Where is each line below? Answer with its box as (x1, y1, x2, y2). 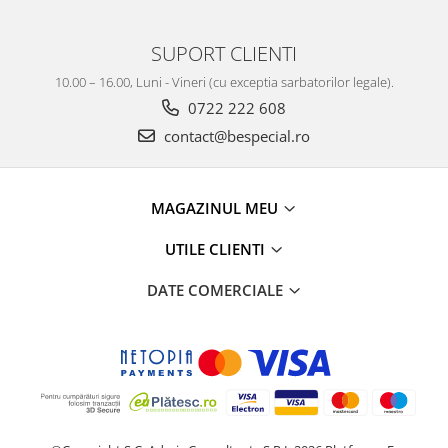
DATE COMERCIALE (146, 280, 287, 300)
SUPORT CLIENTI (151, 39, 297, 67)
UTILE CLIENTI (164, 239, 269, 259)
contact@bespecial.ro (160, 126, 310, 146)
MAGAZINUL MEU (151, 198, 282, 218)
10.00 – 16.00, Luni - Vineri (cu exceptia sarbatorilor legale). (54, 73, 394, 91)
